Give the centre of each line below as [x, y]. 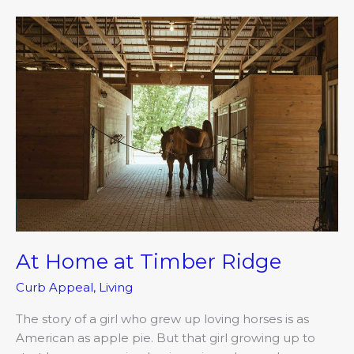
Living [116, 288]
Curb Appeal [55, 288]
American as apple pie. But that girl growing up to [166, 338]
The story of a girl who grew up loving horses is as [162, 319]
